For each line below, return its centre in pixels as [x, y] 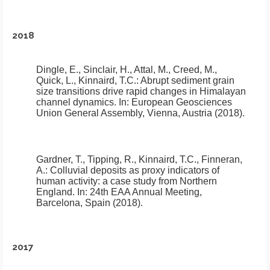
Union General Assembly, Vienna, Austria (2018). [140, 113]
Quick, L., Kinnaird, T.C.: [88, 81]
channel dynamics [75, 102]
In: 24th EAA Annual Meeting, [138, 192]
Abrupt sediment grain [187, 81]
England [54, 192]
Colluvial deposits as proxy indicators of [135, 171]
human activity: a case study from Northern [127, 181]
